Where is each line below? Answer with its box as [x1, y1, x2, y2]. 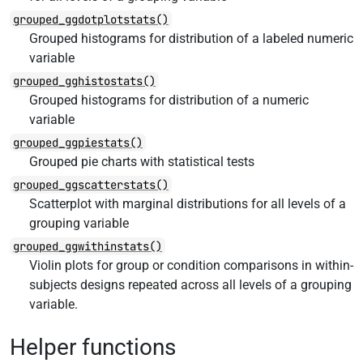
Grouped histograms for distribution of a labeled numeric [29, 31, 353, 46]
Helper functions [10, 334, 176, 361]
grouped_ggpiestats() [13, 135, 143, 150]
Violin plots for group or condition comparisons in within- [29, 258, 353, 273]
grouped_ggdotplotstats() [13, 12, 169, 27]
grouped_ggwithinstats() [13, 239, 162, 254]
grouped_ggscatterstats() [13, 177, 169, 192]
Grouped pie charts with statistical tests [29, 154, 254, 169]
